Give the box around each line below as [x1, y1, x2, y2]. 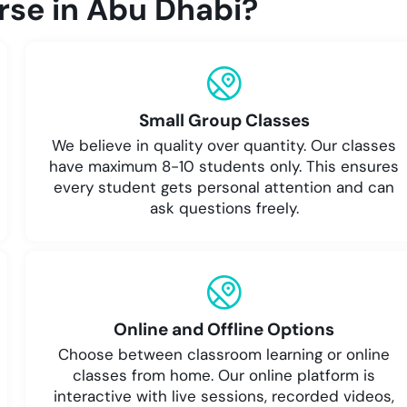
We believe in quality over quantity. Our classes [52, 135, 397, 156]
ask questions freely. [149, 198, 299, 219]
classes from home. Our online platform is [73, 365, 376, 386]
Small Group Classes [138, 109, 310, 133]
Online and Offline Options [114, 318, 335, 342]
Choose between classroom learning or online [58, 344, 391, 365]
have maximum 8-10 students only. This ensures [49, 156, 400, 177]
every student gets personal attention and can [54, 177, 395, 198]
